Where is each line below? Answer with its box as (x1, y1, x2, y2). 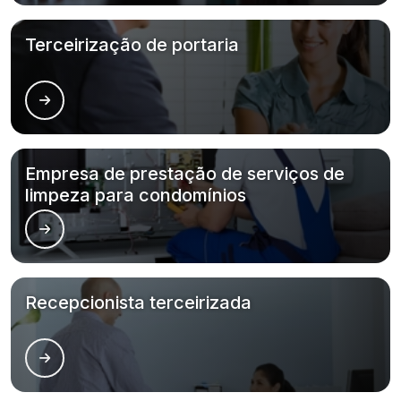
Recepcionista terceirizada (25, 292, 252, 313)
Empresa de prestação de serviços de (25, 163, 345, 184)
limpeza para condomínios (25, 184, 246, 206)
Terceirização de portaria (25, 34, 239, 55)
